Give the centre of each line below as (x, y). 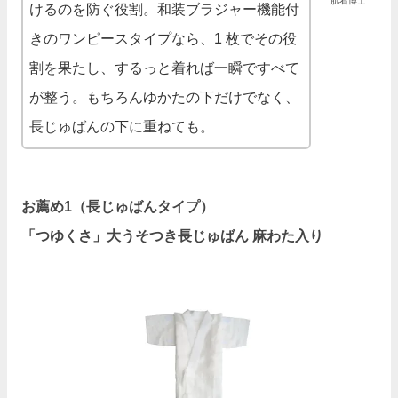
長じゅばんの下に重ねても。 (122, 126)
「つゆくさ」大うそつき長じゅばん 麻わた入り (172, 235)
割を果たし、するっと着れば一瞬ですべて (164, 68)
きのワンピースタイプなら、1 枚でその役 (163, 38)
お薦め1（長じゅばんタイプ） (118, 206)
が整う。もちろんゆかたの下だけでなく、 (164, 97)
